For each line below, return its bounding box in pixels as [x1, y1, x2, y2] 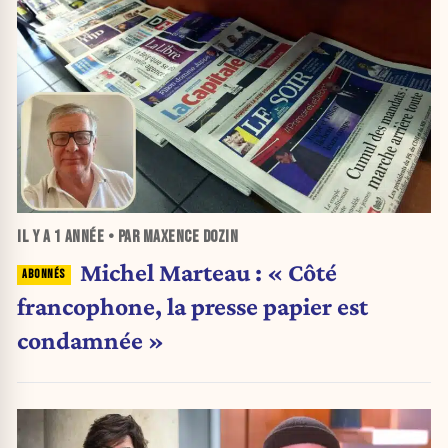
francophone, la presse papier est [17, 291, 368, 320]
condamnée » [17, 325, 164, 354]
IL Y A [17, 227, 54, 248]
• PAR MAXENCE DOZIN [104, 227, 238, 248]
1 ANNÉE [53, 227, 104, 248]
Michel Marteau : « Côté [79, 257, 337, 286]
